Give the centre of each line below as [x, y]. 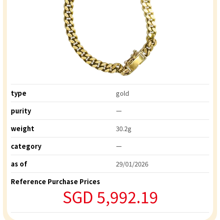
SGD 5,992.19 [110, 197]
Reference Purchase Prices [55, 182]
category [26, 146]
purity [21, 111]
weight [23, 129]
